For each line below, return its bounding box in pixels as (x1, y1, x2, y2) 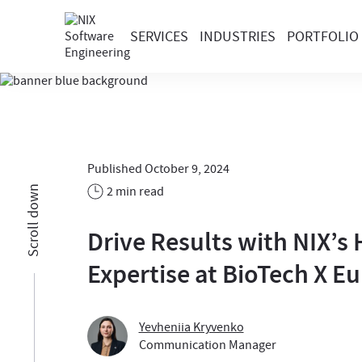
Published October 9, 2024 (86, 161, 229, 177)
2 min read (106, 183, 164, 200)
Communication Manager (138, 337, 276, 353)
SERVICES (130, 27, 188, 46)
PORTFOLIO (287, 27, 359, 46)
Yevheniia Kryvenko (138, 319, 244, 335)
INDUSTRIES (200, 27, 276, 46)
